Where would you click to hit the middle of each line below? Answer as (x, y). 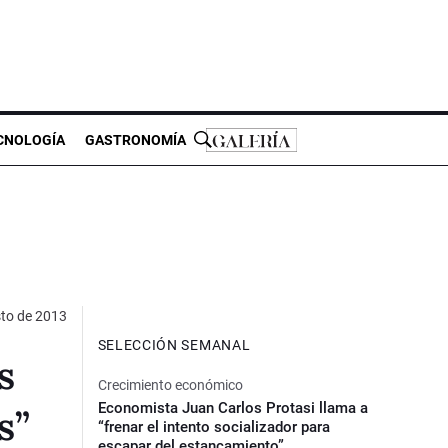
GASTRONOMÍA (135, 139)
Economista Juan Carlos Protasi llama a (232, 407)
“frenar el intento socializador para (213, 426)
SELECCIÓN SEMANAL (174, 344)
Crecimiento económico (170, 384)
